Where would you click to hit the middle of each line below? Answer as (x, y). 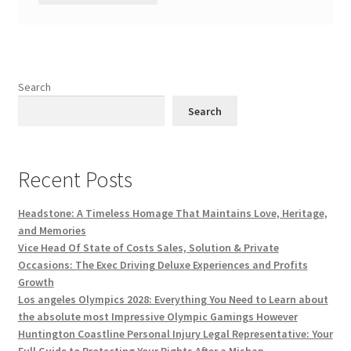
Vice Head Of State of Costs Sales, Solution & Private (148, 248)
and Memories (52, 231)
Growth (36, 282)
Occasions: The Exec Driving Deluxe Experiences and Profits (163, 265)
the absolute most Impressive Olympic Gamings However (157, 317)
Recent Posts (75, 180)
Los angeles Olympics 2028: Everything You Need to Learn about (173, 300)
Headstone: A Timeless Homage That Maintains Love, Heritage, (172, 213)
